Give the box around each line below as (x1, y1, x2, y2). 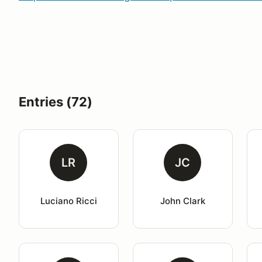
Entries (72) (19, 94, 92, 109)
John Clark (160, 195, 205, 206)
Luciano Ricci (40, 195, 97, 206)
